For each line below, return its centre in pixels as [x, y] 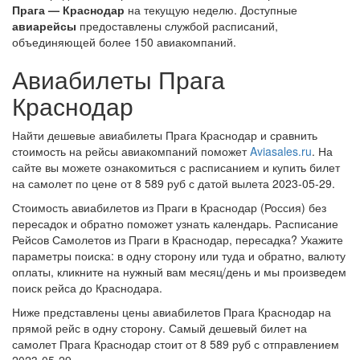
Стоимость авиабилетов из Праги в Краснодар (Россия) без [169, 207]
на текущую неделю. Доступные [211, 10]
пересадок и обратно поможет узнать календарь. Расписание [175, 223]
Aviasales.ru [281, 151]
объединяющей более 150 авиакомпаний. [124, 42]
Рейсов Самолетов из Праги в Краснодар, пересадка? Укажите [178, 239]
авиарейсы [44, 26]
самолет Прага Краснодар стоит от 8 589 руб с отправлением [176, 344]
